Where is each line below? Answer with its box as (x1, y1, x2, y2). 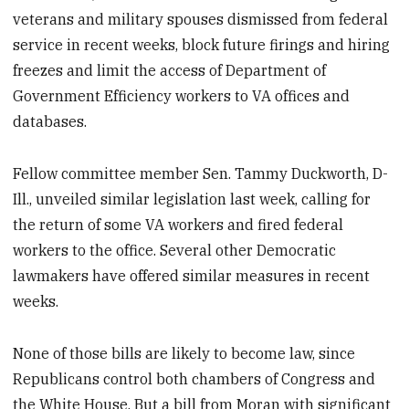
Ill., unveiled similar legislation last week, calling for (13, 189, 372, 208)
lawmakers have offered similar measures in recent (13, 266, 371, 285)
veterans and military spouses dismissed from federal (13, 10, 389, 29)
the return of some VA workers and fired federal (13, 215, 344, 234)
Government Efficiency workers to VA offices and (13, 87, 351, 106)
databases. (13, 112, 88, 131)
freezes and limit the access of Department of (13, 61, 327, 80)
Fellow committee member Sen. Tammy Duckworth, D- (13, 163, 389, 183)
